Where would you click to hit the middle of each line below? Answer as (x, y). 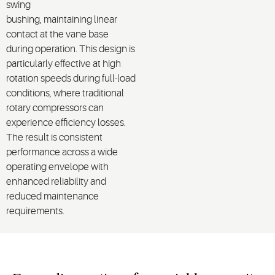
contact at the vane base (57, 34)
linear (105, 19)
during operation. (43, 49)
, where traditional (87, 93)
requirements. (35, 211)
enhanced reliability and (56, 181)
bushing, (25, 19)
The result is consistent (54, 137)
